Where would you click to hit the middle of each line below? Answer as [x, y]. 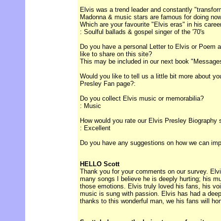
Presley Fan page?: [108, 84]
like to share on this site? [116, 54]
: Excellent [95, 128]
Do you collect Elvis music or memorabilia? [142, 99]
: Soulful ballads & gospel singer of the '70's [142, 32]
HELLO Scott [100, 164]
